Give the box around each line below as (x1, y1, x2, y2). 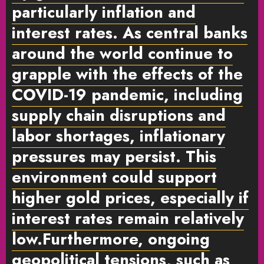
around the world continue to (12, 41, 233, 65)
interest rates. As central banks (12, 21, 247, 44)
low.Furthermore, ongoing (12, 227, 210, 250)
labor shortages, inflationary (12, 124, 225, 147)
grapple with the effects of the (12, 62, 243, 85)
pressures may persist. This (12, 144, 216, 168)
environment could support (12, 165, 217, 189)
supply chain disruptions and (12, 103, 226, 127)
